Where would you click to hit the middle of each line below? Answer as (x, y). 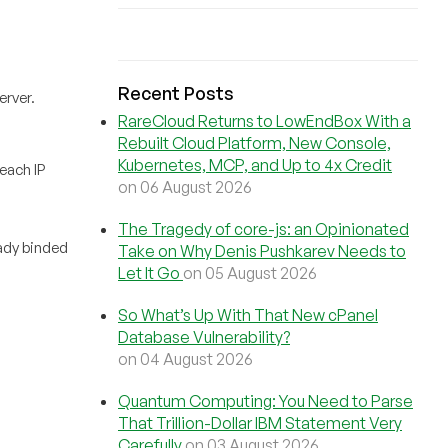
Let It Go (150, 273)
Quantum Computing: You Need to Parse (265, 401)
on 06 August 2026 (185, 187)
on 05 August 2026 (250, 273)
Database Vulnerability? (204, 337)
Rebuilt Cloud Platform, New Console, (254, 143)
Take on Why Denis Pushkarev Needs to (262, 251)
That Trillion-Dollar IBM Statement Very (260, 423)
